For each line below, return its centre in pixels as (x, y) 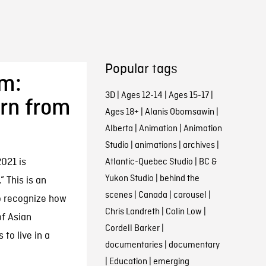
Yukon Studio (129, 179)
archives (199, 145)
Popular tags (141, 69)
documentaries (134, 245)
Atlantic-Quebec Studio (149, 162)
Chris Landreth (132, 212)
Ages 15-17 (189, 96)
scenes (118, 195)
